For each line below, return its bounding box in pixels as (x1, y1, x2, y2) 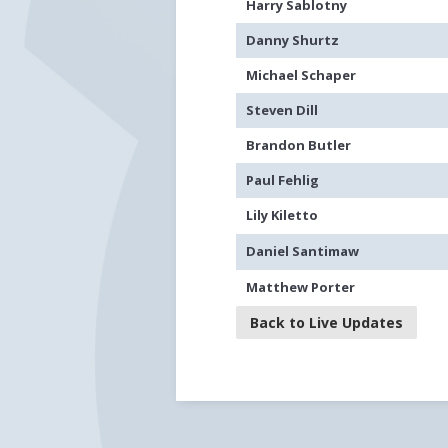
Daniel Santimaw (246, 242, 360, 260)
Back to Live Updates (250, 313, 404, 332)
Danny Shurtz (246, 31, 340, 49)
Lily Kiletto (246, 206, 319, 224)
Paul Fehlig (246, 171, 320, 189)
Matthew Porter (246, 278, 356, 296)
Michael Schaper (246, 66, 357, 84)
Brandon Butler (246, 136, 352, 154)
